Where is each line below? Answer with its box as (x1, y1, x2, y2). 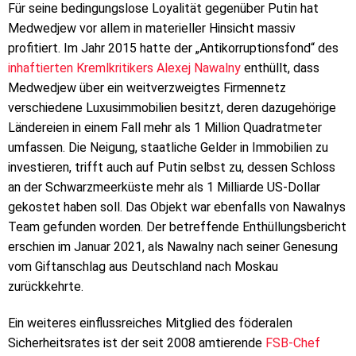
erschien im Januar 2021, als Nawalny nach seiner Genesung (8, 238, 338, 254)
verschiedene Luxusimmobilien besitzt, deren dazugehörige (8, 99, 336, 115)
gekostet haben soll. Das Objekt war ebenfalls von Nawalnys (8, 199, 346, 215)
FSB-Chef (265, 335, 320, 350)
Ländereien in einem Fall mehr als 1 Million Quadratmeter (8, 119, 322, 135)
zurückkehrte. (8, 278, 83, 294)
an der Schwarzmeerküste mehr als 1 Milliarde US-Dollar (8, 179, 320, 195)
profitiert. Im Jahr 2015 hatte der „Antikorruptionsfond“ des (8, 40, 339, 56)
